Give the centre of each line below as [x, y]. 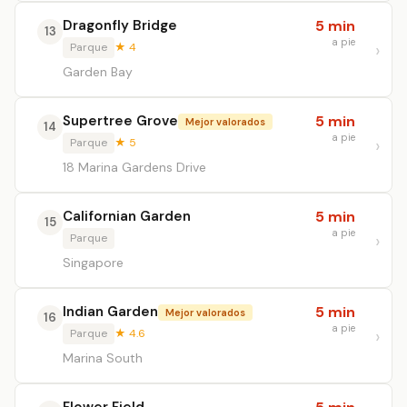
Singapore [93, 263]
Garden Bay [98, 72]
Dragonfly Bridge [120, 25]
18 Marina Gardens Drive [134, 167]
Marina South [103, 358]
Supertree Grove [120, 121]
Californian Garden [127, 216]
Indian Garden [110, 312]
